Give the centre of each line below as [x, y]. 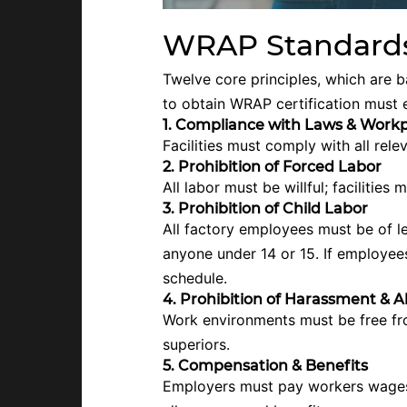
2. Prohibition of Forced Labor [272, 166]
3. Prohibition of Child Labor [265, 208]
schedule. [195, 278]
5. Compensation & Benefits [265, 365]
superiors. [196, 344]
